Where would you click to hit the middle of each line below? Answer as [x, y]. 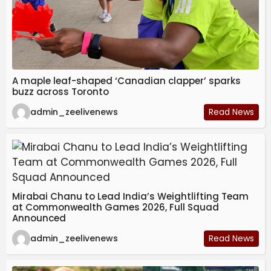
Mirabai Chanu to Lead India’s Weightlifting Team [130, 196]
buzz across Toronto [60, 91]
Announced [39, 218]
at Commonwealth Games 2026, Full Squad [116, 207]
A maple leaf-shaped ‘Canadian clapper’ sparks [126, 80]
